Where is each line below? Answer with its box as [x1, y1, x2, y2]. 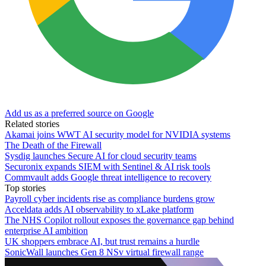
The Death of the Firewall [5, 140, 102, 150]
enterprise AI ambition [5, 225, 88, 236]
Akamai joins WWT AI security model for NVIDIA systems [5, 129, 230, 140]
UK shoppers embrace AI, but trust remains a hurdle [5, 236, 199, 246]
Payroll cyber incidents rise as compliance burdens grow [5, 193, 215, 204]
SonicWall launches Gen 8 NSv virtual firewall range [5, 246, 204, 257]
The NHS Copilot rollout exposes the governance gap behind [5, 214, 234, 225]
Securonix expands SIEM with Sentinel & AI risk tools [5, 161, 210, 172]
